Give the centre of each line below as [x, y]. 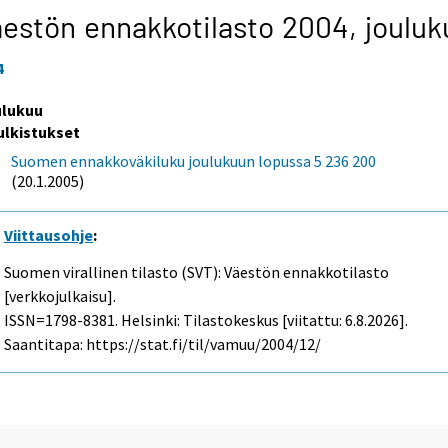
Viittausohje [49, 234]
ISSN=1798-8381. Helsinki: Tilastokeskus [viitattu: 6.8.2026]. [206, 319]
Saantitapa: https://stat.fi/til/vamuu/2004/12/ [163, 343]
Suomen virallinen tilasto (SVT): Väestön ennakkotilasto [197, 271]
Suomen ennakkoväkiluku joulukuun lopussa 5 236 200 [194, 160]
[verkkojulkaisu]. [60, 295]
